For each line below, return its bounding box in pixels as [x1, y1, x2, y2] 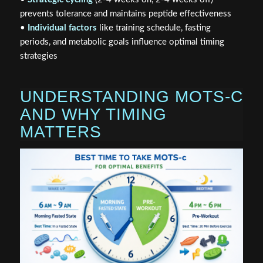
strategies [19, 52, 58, 61]
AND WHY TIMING [19, 105, 167, 124]
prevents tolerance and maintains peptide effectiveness [19, 9, 231, 19]
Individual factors [27, 23, 97, 33]
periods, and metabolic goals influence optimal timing [19, 38, 224, 47]
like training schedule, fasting [96, 23, 211, 33]
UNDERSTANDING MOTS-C [19, 87, 243, 106]
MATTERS [19, 123, 102, 141]
